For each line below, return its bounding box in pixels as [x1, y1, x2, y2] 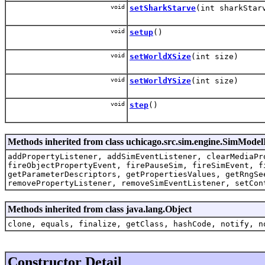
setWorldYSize [130, 76, 191, 85]
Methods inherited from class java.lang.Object [8, 203, 192, 214]
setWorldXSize [130, 51, 191, 61]
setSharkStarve [130, 3, 196, 12]
